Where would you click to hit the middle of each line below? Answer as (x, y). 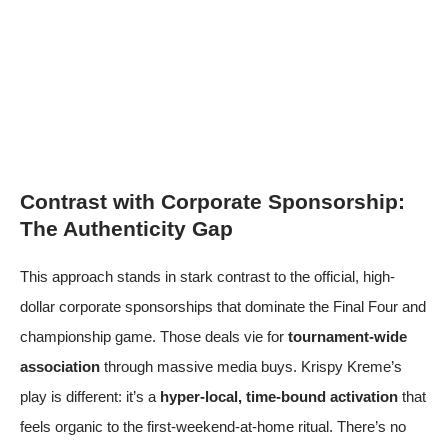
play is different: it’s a (90, 396)
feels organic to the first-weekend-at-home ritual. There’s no (213, 426)
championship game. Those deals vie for (154, 336)
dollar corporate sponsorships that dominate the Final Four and (223, 306)
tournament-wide (347, 336)
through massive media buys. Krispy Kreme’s (251, 366)
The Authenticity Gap (126, 228)
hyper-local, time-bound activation (279, 396)
